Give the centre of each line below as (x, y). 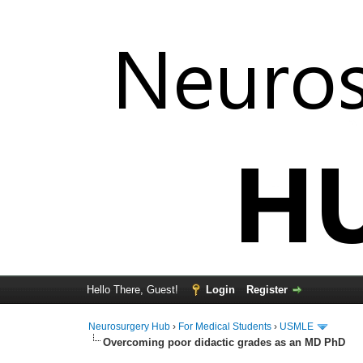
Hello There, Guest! (134, 290)
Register (267, 290)
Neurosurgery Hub (130, 327)
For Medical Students (225, 327)
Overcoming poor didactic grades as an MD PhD (224, 342)
